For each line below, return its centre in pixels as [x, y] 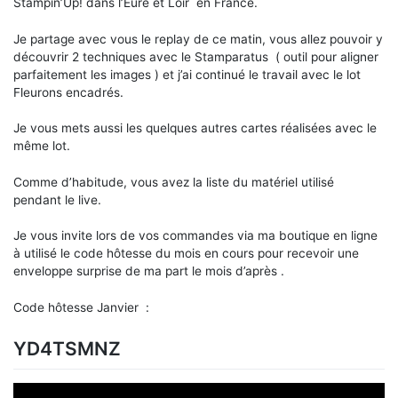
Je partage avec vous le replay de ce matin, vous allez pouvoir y [198, 39]
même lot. [42, 146]
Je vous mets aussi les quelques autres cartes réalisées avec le [195, 128]
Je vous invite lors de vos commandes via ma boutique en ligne [195, 236]
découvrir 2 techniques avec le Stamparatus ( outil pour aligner [196, 56]
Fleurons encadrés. [68, 92]
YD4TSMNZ [67, 349]
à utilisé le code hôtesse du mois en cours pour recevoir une [186, 254]
